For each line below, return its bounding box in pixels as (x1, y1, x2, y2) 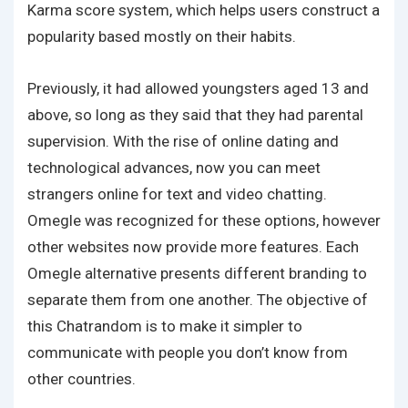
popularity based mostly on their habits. (27, 27, 296, 46)
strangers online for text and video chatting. (27, 185, 327, 203)
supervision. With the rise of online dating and (27, 132, 339, 150)
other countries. (27, 370, 136, 388)
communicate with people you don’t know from (27, 343, 348, 362)
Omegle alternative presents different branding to (27, 264, 367, 282)
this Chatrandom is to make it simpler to (27, 317, 302, 335)
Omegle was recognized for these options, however (27, 211, 381, 229)
